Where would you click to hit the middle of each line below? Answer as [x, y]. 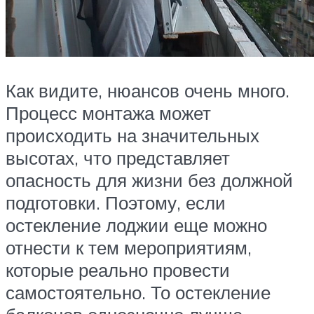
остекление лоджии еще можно [136, 225]
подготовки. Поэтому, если [116, 202]
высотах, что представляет [118, 157]
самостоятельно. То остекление [138, 292]
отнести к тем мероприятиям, [129, 247]
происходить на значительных [132, 135]
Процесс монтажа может [108, 112]
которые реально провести [118, 269]
